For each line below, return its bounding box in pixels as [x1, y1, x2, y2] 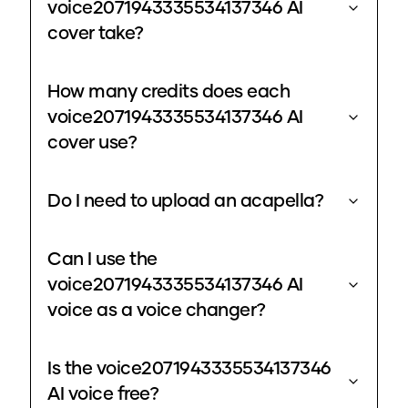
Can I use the [47, 250, 158, 270]
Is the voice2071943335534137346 [47, 360, 331, 379]
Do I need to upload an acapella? [47, 192, 323, 211]
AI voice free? [47, 385, 158, 404]
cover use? [47, 134, 137, 153]
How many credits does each [47, 83, 290, 102]
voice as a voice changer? [47, 301, 266, 321]
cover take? [47, 25, 144, 44]
